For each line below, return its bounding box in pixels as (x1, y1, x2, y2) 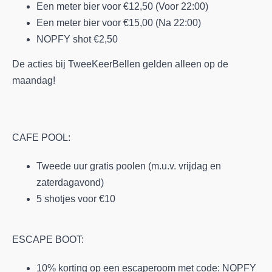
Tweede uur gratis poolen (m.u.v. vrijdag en (36, 160, 221, 171)
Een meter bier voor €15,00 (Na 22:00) (36, 18, 201, 28)
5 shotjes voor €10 (36, 193, 115, 204)
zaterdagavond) (36, 177, 106, 188)
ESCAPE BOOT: (12, 234, 84, 245)
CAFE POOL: (12, 132, 73, 143)
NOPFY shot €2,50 (36, 34, 120, 44)
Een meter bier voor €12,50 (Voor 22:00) (36, 1, 208, 12)
